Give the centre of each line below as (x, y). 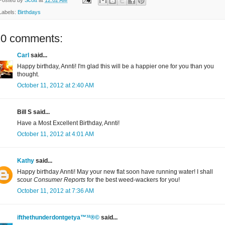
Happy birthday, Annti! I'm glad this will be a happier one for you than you (116, 67)
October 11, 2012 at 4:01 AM (55, 134)
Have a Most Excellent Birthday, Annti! (68, 123)
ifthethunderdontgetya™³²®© (58, 218)
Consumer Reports (60, 180)
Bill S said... (33, 112)
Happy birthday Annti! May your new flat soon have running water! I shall (115, 172)
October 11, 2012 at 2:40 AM (55, 86)
